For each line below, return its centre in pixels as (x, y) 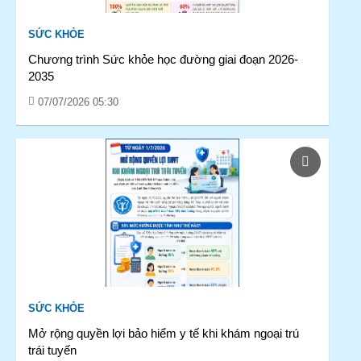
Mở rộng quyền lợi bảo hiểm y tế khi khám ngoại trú (164, 333)
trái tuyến (52, 350)
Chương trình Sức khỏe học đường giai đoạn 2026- (163, 59)
